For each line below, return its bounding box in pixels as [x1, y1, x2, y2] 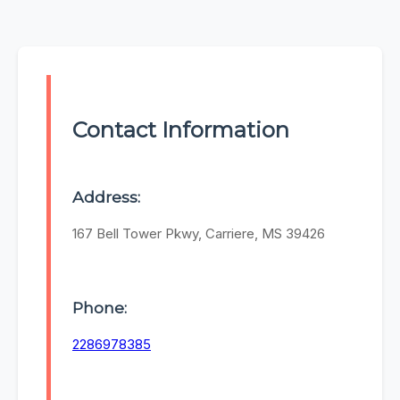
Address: [72, 187, 140, 207]
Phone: [72, 297, 127, 317]
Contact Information [72, 117, 289, 144]
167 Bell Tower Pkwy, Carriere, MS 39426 [72, 225, 325, 243]
